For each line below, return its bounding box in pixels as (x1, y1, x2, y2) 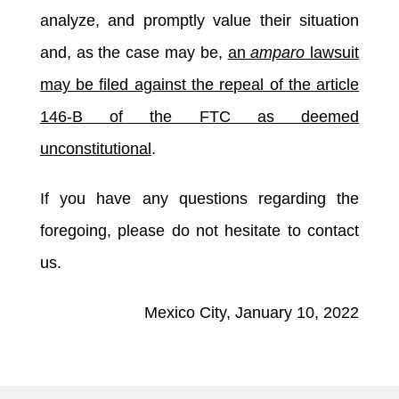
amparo (250, 43, 305, 61)
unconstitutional (39, 139, 151, 158)
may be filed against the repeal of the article (39, 75, 360, 94)
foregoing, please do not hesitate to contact (39, 221, 360, 240)
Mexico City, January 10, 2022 (144, 303, 360, 322)
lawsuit (305, 43, 360, 61)
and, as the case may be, (39, 43, 228, 61)
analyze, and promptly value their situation (39, 11, 360, 29)
